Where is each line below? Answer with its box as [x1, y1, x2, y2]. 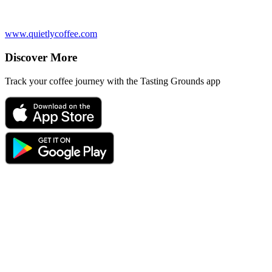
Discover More [5, 50, 77, 64]
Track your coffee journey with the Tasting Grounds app [5, 75, 220, 86]
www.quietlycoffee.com [5, 29, 97, 39]
